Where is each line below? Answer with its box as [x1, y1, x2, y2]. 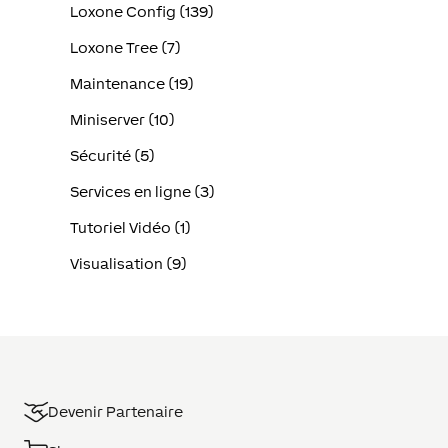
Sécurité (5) [70, 147, 156, 165]
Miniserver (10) [70, 111, 176, 129]
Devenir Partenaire [48, 403, 183, 421]
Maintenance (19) [70, 75, 195, 93]
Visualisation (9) [70, 255, 188, 273]
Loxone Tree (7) [70, 39, 182, 57]
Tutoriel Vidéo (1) [70, 219, 192, 237]
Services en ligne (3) [70, 183, 216, 201]
